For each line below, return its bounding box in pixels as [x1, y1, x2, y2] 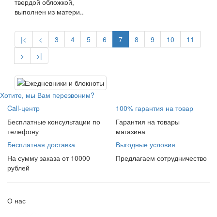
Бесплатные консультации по [7, 116, 100, 126]
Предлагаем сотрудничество [116, 153, 207, 163]
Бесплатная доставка [7, 139, 75, 149]
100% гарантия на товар [116, 103, 193, 113]
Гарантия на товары [116, 116, 180, 126]
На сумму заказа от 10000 [7, 153, 90, 163]
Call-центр [7, 103, 40, 113]
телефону [7, 126, 39, 136]
